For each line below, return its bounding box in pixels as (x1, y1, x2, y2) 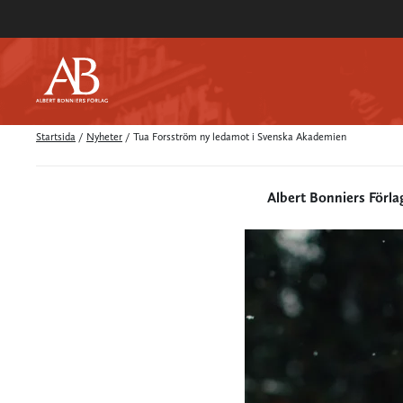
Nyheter (86, 130, 122, 143)
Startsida (36, 130, 76, 143)
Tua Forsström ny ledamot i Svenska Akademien (133, 130, 346, 143)
